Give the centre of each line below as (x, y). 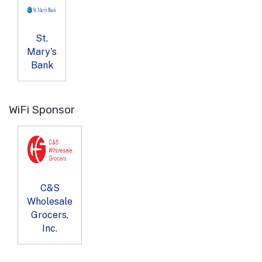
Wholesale (50, 202)
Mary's (42, 52)
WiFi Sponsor (42, 110)
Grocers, (50, 215)
